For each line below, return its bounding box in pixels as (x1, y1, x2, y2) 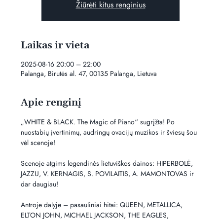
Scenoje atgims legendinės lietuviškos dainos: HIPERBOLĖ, (21, 158, 195, 168)
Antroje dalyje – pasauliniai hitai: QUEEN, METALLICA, (21, 199, 185, 210)
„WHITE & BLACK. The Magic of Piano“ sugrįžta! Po (21, 116, 177, 127)
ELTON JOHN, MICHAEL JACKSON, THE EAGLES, (21, 210, 171, 220)
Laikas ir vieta (21, 38, 90, 52)
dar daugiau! (21, 179, 59, 189)
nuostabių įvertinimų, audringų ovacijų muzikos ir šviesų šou (21, 127, 199, 137)
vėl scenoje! (21, 137, 56, 147)
